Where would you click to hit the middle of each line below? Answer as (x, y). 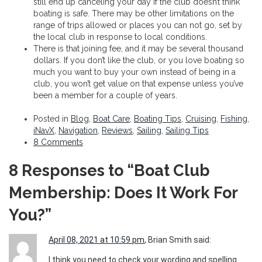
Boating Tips (158, 118)
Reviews (117, 130)
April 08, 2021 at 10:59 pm (96, 240)
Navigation (78, 130)
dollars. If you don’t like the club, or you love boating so (139, 60)
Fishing (234, 118)
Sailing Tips (187, 130)
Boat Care (111, 118)
